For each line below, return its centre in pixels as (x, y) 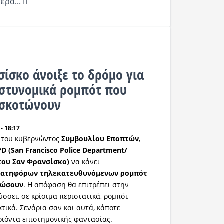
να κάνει (85, 161)
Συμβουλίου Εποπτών (100, 138)
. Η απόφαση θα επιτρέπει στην (76, 184)
